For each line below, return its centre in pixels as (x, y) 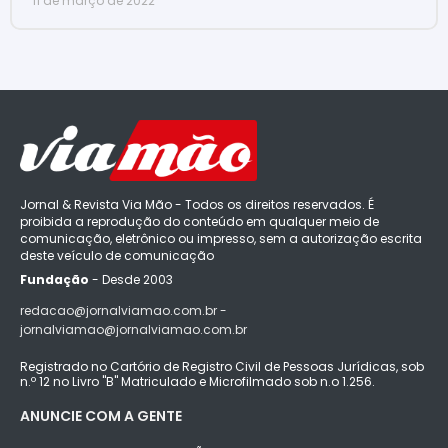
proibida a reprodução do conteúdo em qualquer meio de (199, 221)
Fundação (54, 279)
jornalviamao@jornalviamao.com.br (133, 329)
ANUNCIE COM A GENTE (101, 415)
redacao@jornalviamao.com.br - (123, 310)
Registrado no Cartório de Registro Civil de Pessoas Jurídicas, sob (222, 366)
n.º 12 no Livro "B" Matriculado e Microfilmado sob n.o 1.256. (197, 381)
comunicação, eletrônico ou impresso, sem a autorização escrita (221, 238)
